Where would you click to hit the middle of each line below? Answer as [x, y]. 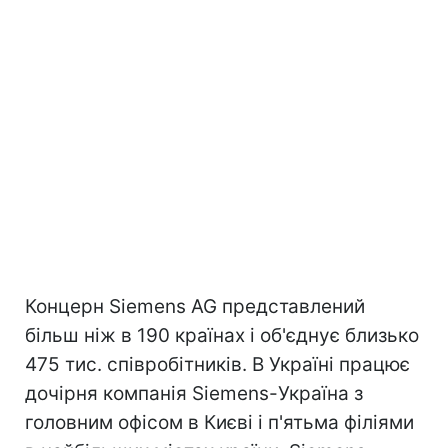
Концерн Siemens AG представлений [195, 306]
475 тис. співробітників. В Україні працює [217, 364]
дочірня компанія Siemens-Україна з [194, 393]
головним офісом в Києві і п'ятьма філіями [219, 422]
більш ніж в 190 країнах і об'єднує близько [222, 335]
